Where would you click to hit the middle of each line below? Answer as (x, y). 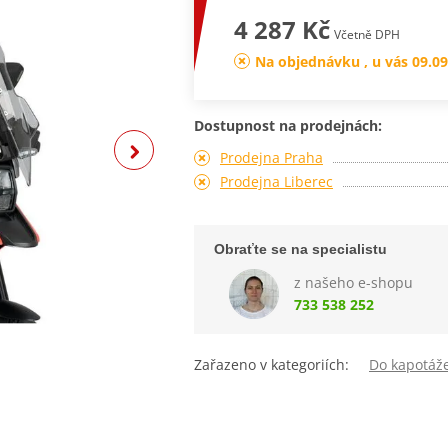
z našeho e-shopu (353, 282)
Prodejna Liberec (276, 181)
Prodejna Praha (271, 157)
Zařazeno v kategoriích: (281, 364)
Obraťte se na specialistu (300, 248)
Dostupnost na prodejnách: (288, 125)
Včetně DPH (366, 34)
